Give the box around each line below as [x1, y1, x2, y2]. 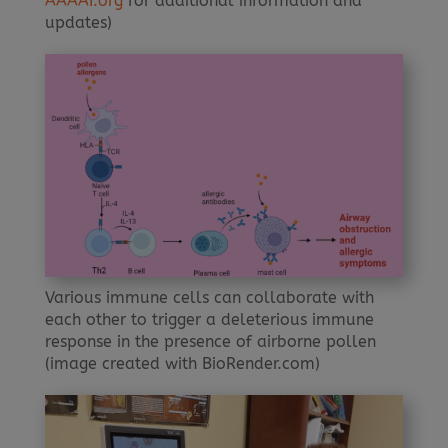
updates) [44, 12, 112, 32]
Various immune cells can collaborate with [44, 287, 374, 307]
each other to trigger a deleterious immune [44, 309, 374, 329]
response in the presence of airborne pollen [44, 331, 376, 351]
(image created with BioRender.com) [44, 353, 320, 373]
